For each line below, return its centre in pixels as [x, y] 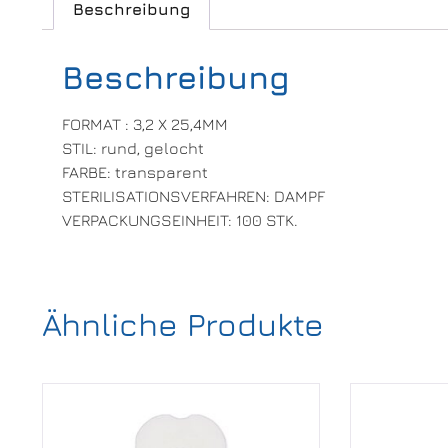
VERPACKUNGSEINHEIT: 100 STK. [180, 220]
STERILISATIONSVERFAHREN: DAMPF [193, 196]
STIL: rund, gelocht [133, 148]
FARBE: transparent [135, 172]
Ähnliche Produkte [183, 323]
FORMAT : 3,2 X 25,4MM [145, 124]
